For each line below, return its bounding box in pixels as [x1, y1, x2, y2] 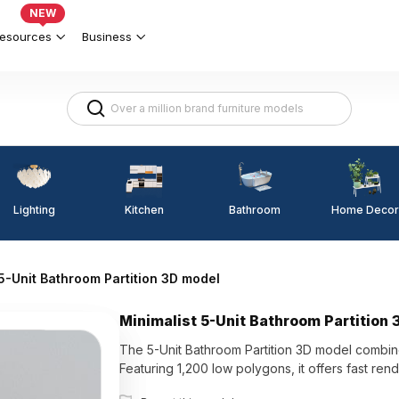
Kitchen [125, 202, 164, 216]
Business [82, 28, 132, 44]
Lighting [12, 202, 55, 216]
